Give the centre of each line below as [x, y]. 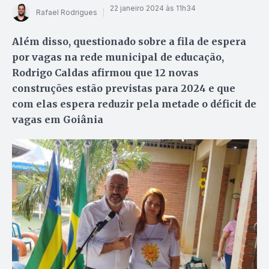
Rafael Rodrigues [67, 13]
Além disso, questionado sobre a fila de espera [129, 41]
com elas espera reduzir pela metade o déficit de [134, 104]
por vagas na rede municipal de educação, [118, 57]
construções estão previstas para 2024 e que [124, 88]
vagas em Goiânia [58, 119]
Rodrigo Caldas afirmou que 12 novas [105, 72]
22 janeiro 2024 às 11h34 [153, 8]
